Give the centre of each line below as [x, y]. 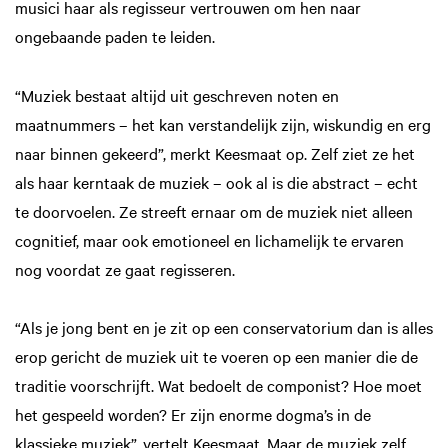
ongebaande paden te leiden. [115, 36]
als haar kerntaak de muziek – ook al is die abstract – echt [216, 181]
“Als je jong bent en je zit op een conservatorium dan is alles [224, 326]
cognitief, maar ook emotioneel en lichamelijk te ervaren [209, 239]
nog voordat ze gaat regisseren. [125, 268]
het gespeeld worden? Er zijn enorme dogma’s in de [193, 413]
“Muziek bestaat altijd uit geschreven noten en [177, 94]
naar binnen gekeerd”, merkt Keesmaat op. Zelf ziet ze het [215, 152]
